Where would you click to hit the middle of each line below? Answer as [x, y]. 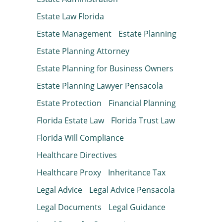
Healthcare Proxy [69, 173]
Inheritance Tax [137, 173]
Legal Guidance [137, 207]
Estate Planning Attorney [83, 51]
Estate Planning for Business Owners [105, 69]
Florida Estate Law [70, 121]
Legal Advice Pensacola [132, 190]
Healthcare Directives [77, 155]
